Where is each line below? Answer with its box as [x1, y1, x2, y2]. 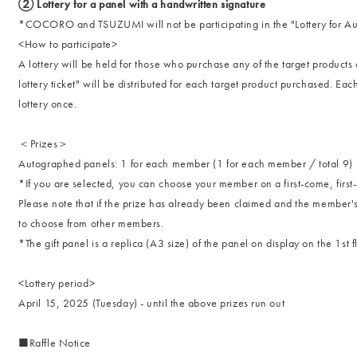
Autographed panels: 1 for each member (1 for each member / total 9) [18, 156, 353, 171]
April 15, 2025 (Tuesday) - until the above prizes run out [18, 296, 285, 310]
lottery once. [18, 96, 77, 111]
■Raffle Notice [18, 335, 92, 350]
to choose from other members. [18, 216, 164, 230]
